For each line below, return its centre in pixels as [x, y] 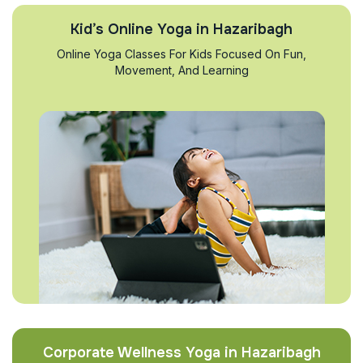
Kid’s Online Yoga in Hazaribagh [181, 29]
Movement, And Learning [181, 70]
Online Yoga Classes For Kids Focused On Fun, [181, 54]
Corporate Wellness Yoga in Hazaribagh [181, 352]
